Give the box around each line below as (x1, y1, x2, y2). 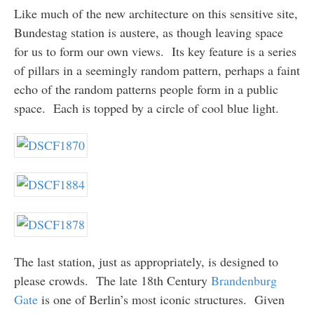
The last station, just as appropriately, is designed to (13, 252, 278, 270)
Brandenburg (210, 271, 277, 289)
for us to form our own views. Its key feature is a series (13, 43, 296, 60)
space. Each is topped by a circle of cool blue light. (13, 100, 279, 117)
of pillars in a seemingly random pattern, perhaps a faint (13, 62, 300, 79)
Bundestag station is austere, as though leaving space (13, 24, 283, 41)
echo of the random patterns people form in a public (13, 81, 278, 98)
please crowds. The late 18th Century (13, 271, 211, 289)
